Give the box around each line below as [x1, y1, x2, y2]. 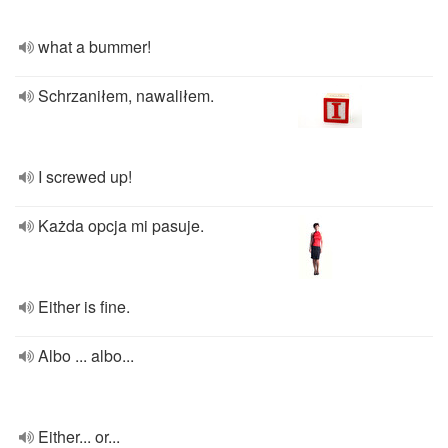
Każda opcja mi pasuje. [38, 214, 204, 237]
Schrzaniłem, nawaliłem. [38, 84, 214, 107]
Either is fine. [38, 295, 130, 318]
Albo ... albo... [38, 344, 134, 367]
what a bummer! [38, 35, 151, 58]
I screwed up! [38, 165, 132, 188]
